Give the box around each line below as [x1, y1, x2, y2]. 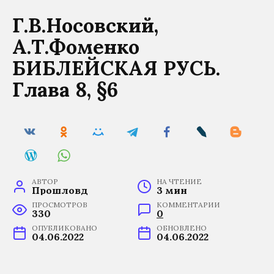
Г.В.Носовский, [12, 12, 158, 38]
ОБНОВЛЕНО [157, 223, 207, 232]
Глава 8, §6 [12, 76, 118, 102]
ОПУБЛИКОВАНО [32, 223, 97, 232]
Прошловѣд [32, 183, 88, 196]
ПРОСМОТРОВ [32, 199, 87, 209]
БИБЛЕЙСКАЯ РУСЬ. [12, 55, 220, 81]
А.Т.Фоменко [12, 34, 139, 59]
